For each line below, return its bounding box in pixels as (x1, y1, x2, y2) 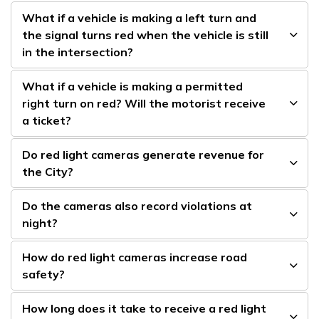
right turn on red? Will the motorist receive (22, 96, 266, 110)
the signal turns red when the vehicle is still (22, 28, 268, 42)
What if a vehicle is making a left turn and (22, 11, 256, 25)
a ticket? (22, 113, 71, 127)
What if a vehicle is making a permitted (22, 79, 243, 93)
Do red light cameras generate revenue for (22, 147, 264, 162)
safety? (22, 267, 65, 281)
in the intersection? (22, 45, 133, 59)
